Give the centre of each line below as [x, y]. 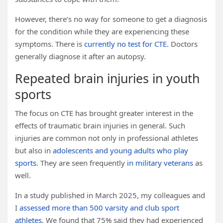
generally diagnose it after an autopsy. [80, 56]
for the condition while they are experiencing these [102, 31]
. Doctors [182, 44]
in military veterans [160, 163]
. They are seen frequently [82, 163]
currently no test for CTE [125, 44]
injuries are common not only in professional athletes [107, 138]
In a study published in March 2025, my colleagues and [110, 195]
